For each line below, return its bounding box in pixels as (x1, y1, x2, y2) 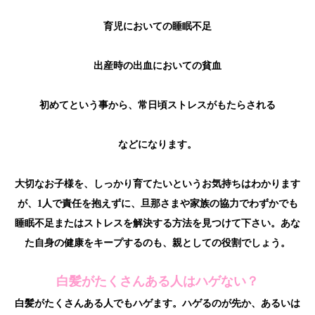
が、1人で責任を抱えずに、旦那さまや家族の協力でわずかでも (17, 198, 298, 210)
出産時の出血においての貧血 (94, 60, 221, 72)
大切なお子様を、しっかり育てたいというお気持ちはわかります (15, 179, 300, 190)
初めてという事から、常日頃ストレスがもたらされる (39, 100, 276, 111)
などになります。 (118, 139, 197, 150)
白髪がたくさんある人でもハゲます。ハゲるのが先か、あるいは (15, 298, 300, 309)
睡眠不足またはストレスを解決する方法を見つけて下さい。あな (15, 218, 300, 229)
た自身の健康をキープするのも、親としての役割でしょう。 (25, 238, 290, 249)
